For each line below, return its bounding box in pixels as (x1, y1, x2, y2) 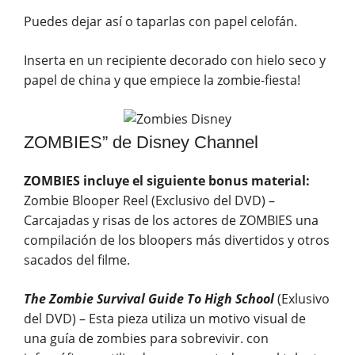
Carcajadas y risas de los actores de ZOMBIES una (24, 212, 319, 229)
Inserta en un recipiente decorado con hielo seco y (24, 52, 326, 69)
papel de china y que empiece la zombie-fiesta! (24, 71, 300, 89)
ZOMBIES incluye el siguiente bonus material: (24, 172, 310, 189)
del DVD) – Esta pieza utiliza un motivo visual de (24, 310, 306, 327)
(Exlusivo (274, 290, 330, 307)
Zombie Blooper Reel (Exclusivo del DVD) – (24, 192, 275, 209)
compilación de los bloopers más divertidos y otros (24, 231, 330, 249)
